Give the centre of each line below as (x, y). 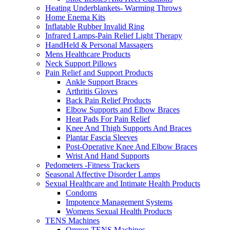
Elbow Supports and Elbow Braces (123, 109)
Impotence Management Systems (119, 202)
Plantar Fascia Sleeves (102, 137)
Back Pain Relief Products (108, 100)
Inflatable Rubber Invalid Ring (95, 26)
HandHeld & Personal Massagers (99, 45)
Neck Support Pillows (81, 63)
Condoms (81, 193)
